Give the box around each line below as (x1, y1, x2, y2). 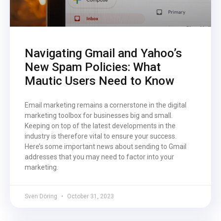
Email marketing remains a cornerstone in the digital (25, 101, 186, 109)
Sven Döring (25, 192, 59, 200)
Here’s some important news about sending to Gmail (25, 142, 186, 150)
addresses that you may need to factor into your (25, 152, 174, 161)
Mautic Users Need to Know (25, 74, 174, 88)
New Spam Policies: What (25, 60, 161, 74)
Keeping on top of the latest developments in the (25, 121, 176, 130)
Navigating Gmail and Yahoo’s (25, 46, 182, 60)
